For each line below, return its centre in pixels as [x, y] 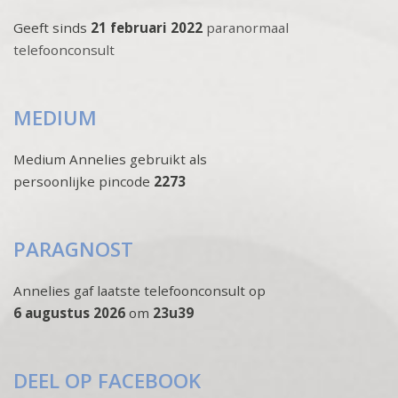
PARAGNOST [73, 249]
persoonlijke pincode [82, 181]
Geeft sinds [52, 27]
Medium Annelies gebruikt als [110, 159]
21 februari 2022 [148, 27]
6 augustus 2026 [69, 312]
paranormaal [247, 27]
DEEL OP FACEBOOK [107, 380]
